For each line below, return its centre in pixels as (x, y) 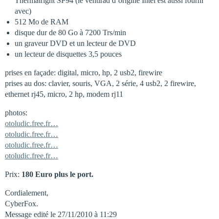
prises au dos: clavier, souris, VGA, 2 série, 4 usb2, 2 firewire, (100, 83)
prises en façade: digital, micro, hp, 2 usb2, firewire (84, 73)
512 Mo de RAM (42, 22)
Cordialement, (27, 193)
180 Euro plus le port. (56, 174)
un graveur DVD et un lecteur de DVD (75, 43)
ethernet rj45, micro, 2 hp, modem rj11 (64, 94)
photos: (16, 113)
